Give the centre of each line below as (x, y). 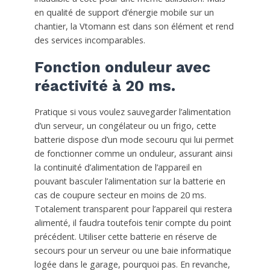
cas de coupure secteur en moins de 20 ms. (120, 195)
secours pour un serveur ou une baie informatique (133, 251)
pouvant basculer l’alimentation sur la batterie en (130, 181)
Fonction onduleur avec (122, 67)
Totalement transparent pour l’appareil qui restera (133, 209)
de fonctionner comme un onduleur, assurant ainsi (133, 154)
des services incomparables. (89, 40)
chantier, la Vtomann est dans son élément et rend (134, 27)
